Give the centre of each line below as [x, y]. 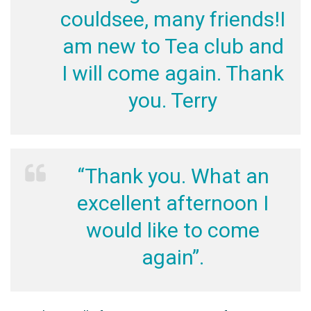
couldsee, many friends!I [173, 19]
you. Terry [173, 100]
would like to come [173, 230]
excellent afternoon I [173, 203]
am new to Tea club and [173, 46]
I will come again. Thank [173, 73]
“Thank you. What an [173, 176]
